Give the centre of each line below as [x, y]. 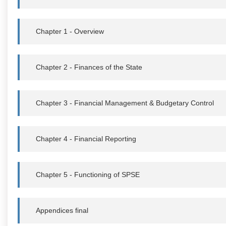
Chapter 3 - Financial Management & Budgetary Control [125, 103]
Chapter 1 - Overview [70, 31]
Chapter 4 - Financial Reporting [86, 138]
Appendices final [62, 210]
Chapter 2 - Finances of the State [89, 67]
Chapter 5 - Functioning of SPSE [88, 174]
